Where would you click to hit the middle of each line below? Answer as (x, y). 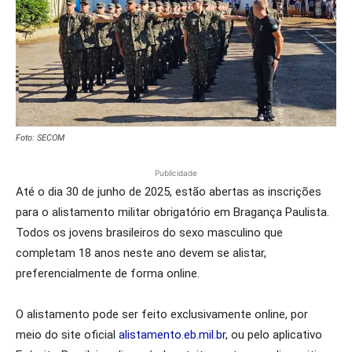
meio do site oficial (67, 335)
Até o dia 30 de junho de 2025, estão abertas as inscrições (169, 192)
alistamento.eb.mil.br (172, 335)
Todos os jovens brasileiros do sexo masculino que (149, 233)
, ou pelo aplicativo (274, 335)
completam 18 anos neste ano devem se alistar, (141, 253)
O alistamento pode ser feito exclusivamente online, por (162, 314)
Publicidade (176, 173)
